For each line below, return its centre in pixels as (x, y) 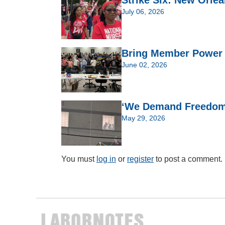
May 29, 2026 (143, 118)
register (140, 159)
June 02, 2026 (144, 65)
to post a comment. (188, 159)
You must (79, 159)
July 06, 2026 (143, 12)
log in (106, 159)
